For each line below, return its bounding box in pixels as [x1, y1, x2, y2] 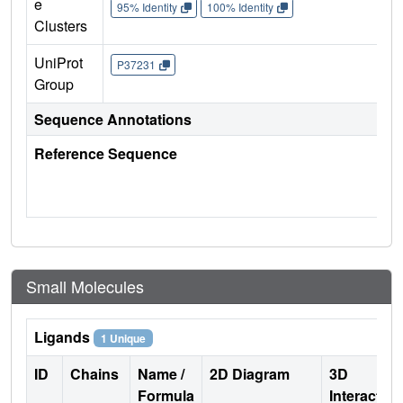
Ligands [34, 327, 94, 348]
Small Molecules [26, 274, 144, 299]
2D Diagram [210, 363, 290, 385]
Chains [70, 363, 122, 385]
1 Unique [100, 330, 146, 347]
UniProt [34, 52, 83, 74]
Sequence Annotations [34, 109, 192, 130]
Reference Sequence [34, 143, 177, 165]
